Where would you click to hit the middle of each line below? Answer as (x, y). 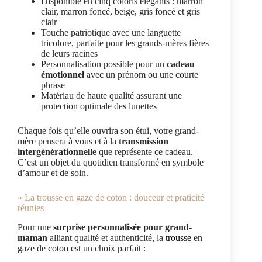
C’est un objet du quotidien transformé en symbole (111, 163)
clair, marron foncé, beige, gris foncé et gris (120, 12)
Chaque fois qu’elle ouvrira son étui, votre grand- (108, 131)
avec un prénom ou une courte (141, 75)
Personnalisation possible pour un (104, 64)
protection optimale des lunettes (99, 106)
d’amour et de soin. (53, 173)
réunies (31, 208)
